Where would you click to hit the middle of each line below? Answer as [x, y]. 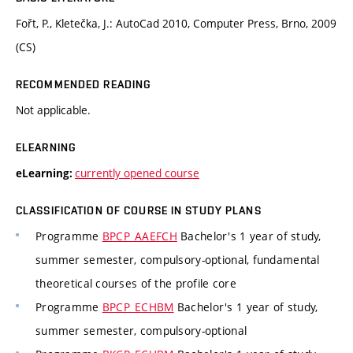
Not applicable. [53, 110]
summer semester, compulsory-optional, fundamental [178, 260]
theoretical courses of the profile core [136, 284]
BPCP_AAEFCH [139, 236]
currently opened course [137, 173]
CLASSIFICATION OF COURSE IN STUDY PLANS [139, 211]
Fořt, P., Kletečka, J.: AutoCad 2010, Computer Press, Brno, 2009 [176, 24]
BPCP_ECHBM [138, 307]
